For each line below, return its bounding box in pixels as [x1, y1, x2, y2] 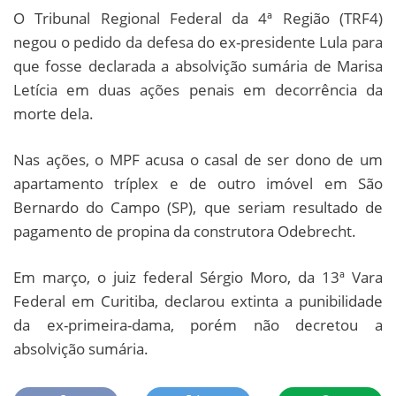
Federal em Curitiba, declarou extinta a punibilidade [13, 290, 383, 311]
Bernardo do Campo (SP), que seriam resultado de [13, 196, 383, 217]
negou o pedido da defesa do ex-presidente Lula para [13, 31, 383, 52]
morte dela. [13, 103, 94, 124]
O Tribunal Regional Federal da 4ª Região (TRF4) [13, 7, 383, 28]
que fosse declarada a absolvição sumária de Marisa [13, 55, 383, 76]
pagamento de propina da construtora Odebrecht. [13, 220, 356, 241]
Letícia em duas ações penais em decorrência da [13, 79, 383, 100]
